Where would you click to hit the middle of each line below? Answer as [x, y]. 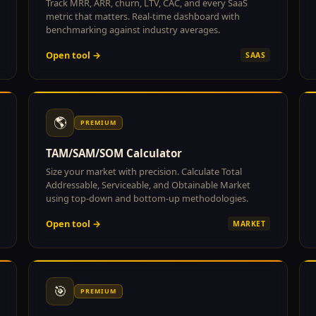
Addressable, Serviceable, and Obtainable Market [148, 184]
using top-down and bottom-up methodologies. [147, 198]
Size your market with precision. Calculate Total [144, 171]
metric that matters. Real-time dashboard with [143, 16]
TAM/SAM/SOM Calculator [114, 153]
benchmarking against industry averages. [133, 29]
